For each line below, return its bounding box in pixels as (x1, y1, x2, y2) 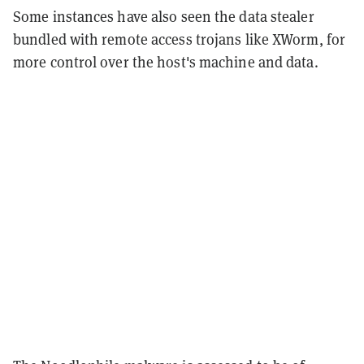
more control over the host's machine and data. (13, 52, 318, 71)
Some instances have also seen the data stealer (13, 6, 314, 26)
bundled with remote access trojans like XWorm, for (13, 29, 346, 49)
